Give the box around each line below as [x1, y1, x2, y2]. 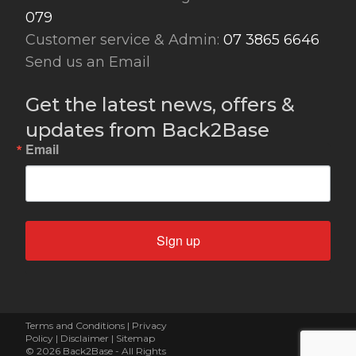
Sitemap [116, 331, 155, 344]
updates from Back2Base [25, 118, 269, 141]
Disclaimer [60, 331, 109, 344]
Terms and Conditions [25, 319, 125, 331]
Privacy [132, 319, 167, 331]
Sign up [156, 230, 200, 250]
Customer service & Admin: [25, 30, 223, 48]
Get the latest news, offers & [25, 92, 295, 116]
